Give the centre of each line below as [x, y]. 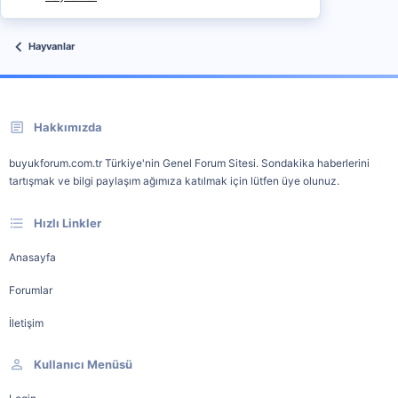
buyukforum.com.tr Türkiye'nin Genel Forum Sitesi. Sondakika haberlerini [189, 163]
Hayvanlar [52, 47]
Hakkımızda [68, 127]
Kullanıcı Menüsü [83, 364]
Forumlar [31, 290]
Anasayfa [32, 257]
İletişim [26, 322]
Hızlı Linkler [68, 223]
